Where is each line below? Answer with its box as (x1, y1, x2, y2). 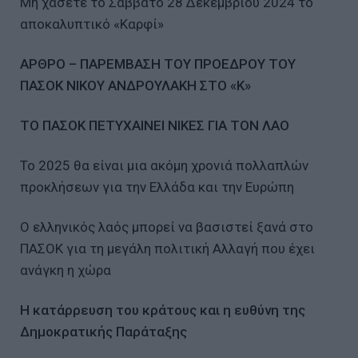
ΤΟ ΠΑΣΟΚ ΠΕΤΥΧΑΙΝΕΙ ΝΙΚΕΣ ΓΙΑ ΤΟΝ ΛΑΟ (20, 117, 289, 133)
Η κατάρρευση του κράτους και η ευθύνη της (20, 301, 305, 318)
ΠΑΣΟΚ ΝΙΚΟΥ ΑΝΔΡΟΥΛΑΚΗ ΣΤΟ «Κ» (20, 77, 254, 93)
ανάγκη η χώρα (20, 261, 111, 278)
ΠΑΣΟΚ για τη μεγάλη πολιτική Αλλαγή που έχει (20, 240, 315, 257)
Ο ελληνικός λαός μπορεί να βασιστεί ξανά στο (20, 218, 313, 235)
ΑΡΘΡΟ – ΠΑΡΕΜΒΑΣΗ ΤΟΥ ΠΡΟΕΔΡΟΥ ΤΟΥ (20, 55, 296, 72)
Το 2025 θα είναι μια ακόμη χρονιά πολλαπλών (20, 157, 308, 173)
